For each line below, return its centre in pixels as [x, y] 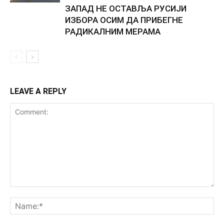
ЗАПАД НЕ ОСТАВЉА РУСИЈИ [126, 8]
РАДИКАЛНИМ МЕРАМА [113, 31]
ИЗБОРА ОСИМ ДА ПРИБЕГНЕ [124, 20]
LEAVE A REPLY [38, 91]
